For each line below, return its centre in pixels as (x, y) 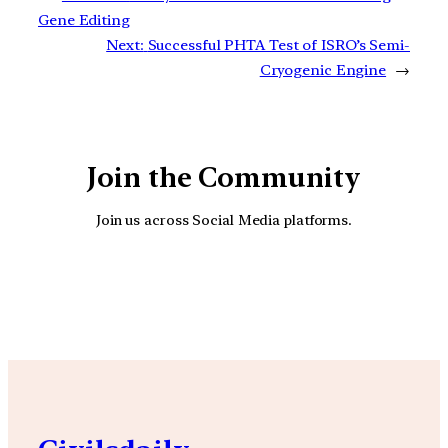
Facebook (301, 284)
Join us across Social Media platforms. (224, 219)
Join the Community (224, 178)
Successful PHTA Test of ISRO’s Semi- (278, 45)
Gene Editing (84, 20)
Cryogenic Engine (323, 70)
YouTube (245, 284)
